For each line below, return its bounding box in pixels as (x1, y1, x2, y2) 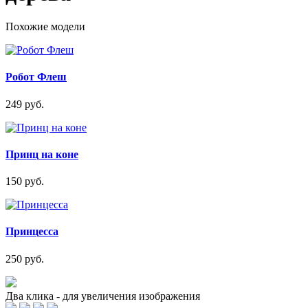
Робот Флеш (5, 71, 67, 83)
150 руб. (5, 175, 44, 188)
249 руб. (5, 98, 44, 110)
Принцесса (5, 225, 58, 238)
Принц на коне (5, 148, 78, 160)
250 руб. (5, 252, 44, 265)
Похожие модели (5, 21, 85, 33)
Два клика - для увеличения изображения (5, 289, 200, 302)
